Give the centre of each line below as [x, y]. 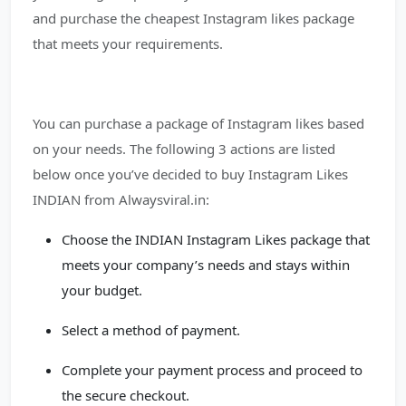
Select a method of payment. [151, 330]
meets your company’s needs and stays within [206, 265]
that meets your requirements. [128, 43]
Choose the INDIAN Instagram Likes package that [216, 239]
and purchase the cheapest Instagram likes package [193, 18]
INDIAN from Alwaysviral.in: [121, 199]
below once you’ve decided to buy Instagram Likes [190, 174]
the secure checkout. [126, 395]
